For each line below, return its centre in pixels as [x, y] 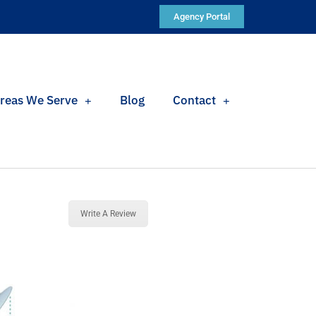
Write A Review [108, 213]
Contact [194, 101]
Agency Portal [202, 17]
